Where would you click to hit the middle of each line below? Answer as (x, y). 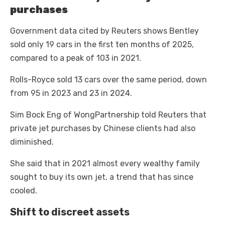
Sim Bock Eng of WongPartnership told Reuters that (108, 115)
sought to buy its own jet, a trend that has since (102, 177)
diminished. (32, 142)
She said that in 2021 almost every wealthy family (105, 164)
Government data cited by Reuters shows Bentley (104, 31)
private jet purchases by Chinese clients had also (103, 129)
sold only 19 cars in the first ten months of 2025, (102, 45)
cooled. (24, 191)
